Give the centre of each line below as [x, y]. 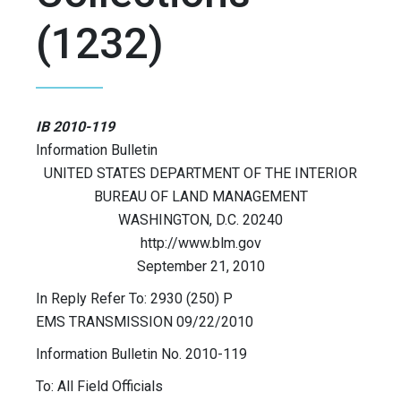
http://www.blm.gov [200, 243]
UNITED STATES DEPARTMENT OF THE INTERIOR [200, 174]
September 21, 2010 [200, 267]
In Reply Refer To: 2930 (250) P [134, 299]
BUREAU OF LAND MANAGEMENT [200, 197]
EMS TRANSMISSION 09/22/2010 [145, 322]
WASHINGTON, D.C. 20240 [200, 220]
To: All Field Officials [99, 387]
